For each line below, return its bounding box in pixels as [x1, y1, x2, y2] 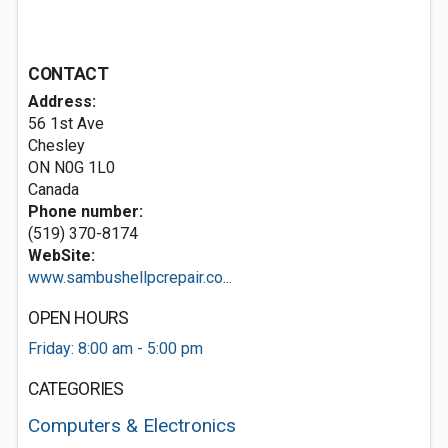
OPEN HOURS [28, 308, 129, 328]
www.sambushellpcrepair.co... [28, 268, 232, 287]
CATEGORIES [28, 379, 124, 399]
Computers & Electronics [28, 414, 236, 437]
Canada [28, 180, 79, 199]
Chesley [28, 136, 85, 155]
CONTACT [28, 64, 109, 84]
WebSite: [28, 246, 95, 265]
